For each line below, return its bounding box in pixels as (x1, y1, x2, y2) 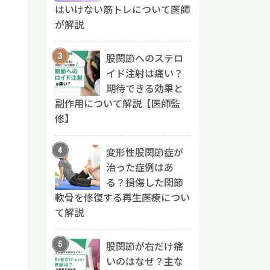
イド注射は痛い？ (106, 66, 183, 81)
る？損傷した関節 (106, 175, 183, 190)
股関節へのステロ (106, 51, 183, 66)
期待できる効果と (106, 81, 183, 96)
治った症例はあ (106, 160, 174, 175)
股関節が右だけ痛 (106, 239, 183, 254)
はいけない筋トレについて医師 (55, 2, 190, 17)
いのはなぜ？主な (106, 254, 183, 269)
